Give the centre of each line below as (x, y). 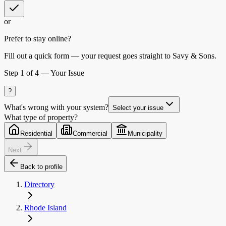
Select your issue (138, 108)
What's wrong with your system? (56, 107)
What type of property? (41, 118)
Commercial (90, 134)
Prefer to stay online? (38, 39)
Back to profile (41, 167)
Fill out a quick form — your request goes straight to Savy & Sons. (110, 56)
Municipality (145, 134)
